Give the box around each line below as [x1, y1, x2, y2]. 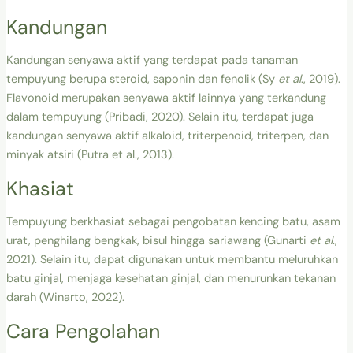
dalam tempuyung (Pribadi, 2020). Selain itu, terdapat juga [6, 110, 314, 125]
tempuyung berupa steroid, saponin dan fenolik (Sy [6, 72, 278, 87]
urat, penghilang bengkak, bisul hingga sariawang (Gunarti [6, 233, 310, 249]
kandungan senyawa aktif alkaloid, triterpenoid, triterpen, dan [6, 128, 329, 144]
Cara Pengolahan [6, 318, 160, 344]
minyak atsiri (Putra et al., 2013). [6, 147, 174, 163]
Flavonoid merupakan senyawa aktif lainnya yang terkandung [6, 91, 326, 106]
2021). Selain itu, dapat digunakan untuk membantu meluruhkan [6, 252, 338, 268]
